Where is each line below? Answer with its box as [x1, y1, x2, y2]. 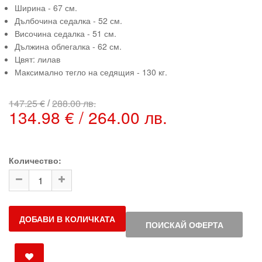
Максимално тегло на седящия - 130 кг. [15, 66, 167, 78]
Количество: [9, 154, 61, 166]
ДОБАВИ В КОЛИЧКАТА [19, 213, 115, 225]
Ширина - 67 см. [15, 2, 77, 13]
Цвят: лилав [15, 53, 60, 65]
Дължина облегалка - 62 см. [15, 40, 122, 52]
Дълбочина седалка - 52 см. [15, 15, 122, 26]
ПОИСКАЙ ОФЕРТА [145, 219, 223, 230]
